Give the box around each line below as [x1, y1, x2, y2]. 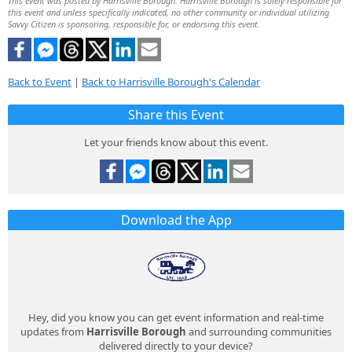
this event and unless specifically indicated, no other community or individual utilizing [8, 5, 329, 18]
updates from [20, 324, 86, 339]
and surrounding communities [186, 324, 332, 339]
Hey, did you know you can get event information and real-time [28, 310, 324, 325]
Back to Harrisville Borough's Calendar [82, 75, 260, 90]
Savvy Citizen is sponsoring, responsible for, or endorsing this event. [8, 17, 260, 30]
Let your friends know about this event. [84, 135, 268, 150]
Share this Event [128, 106, 224, 124]
